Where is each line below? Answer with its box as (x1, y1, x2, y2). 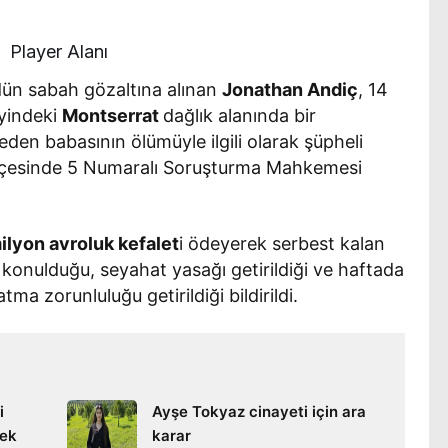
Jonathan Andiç (222, 78, 359, 100)
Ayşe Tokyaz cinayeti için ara (151, 401, 366, 421)
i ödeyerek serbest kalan (179, 232, 386, 254)
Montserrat (62, 104, 164, 126)
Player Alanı (10, 40, 108, 62)
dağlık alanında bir (163, 104, 317, 126)
